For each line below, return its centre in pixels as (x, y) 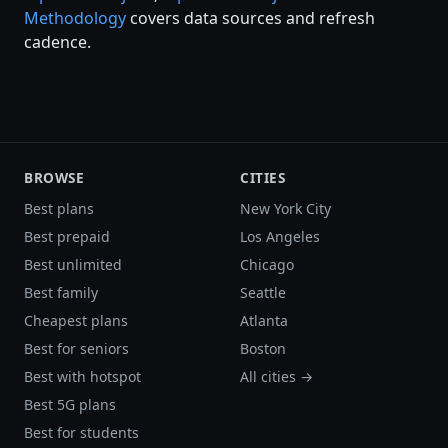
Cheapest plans (76, 320)
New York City (285, 208)
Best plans (59, 208)
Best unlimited (73, 264)
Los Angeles (280, 236)
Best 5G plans (70, 404)
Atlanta (264, 320)
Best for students (81, 432)
